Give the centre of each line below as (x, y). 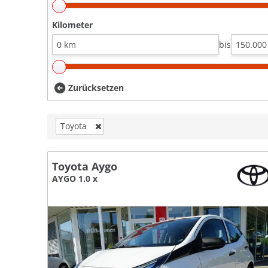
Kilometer (72, 25)
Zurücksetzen (96, 87)
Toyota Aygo (85, 166)
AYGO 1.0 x (75, 178)
